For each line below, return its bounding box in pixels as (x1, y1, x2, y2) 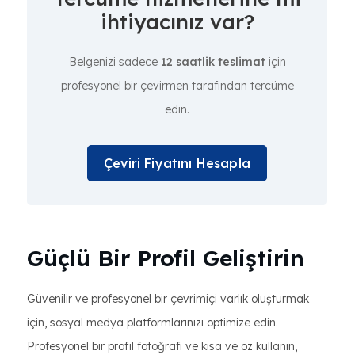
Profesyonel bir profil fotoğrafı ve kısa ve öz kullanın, (27, 339, 297, 353)
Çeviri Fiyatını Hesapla (104, 155, 250, 171)
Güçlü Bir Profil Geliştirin (27, 244, 304, 272)
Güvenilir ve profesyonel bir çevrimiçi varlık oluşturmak (27, 292, 309, 306)
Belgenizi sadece (68, 55, 161, 69)
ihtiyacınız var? (100, 9, 254, 35)
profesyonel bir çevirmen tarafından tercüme (60, 78, 294, 93)
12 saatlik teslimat (160, 55, 265, 69)
